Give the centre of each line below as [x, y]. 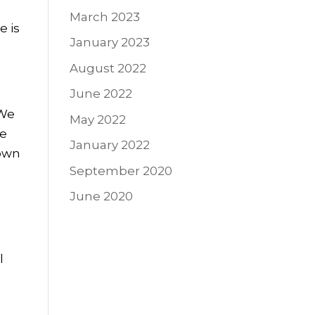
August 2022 [108, 68]
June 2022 [101, 94]
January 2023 [109, 43]
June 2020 [101, 197]
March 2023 [104, 17]
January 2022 [109, 145]
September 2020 [121, 171]
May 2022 [97, 119]
